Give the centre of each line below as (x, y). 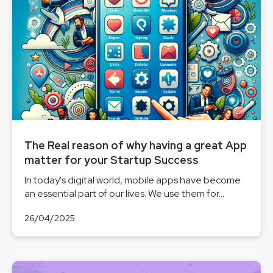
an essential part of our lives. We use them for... (124, 193)
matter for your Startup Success (112, 160)
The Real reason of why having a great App (136, 145)
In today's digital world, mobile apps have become (133, 180)
